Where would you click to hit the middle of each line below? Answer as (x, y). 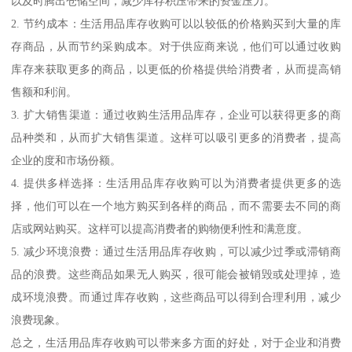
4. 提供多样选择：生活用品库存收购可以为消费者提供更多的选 (176, 183)
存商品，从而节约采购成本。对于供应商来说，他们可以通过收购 (176, 46)
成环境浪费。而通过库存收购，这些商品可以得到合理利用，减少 (176, 297)
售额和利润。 (44, 92)
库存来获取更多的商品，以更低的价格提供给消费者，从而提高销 (176, 69)
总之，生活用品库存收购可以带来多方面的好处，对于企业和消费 (176, 342)
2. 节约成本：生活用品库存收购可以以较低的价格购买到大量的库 (176, 23)
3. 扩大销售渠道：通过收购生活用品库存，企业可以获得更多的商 (176, 114)
